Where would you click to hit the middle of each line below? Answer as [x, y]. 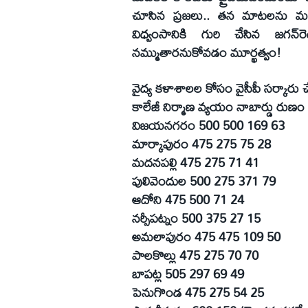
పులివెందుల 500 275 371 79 [204, 180]
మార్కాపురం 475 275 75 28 [201, 143]
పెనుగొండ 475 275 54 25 [198, 292]
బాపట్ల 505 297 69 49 [188, 273]
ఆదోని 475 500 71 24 [188, 199]
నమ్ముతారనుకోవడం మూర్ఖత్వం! [207, 53]
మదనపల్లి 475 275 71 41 [196, 162]
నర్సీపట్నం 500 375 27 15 [196, 218]
